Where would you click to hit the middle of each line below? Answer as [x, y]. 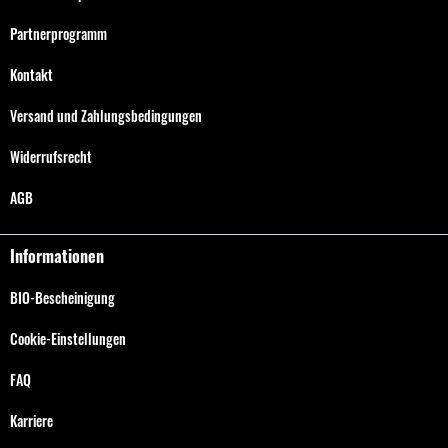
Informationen [57, 255]
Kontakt [31, 74]
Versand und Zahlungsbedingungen [106, 115]
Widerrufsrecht [51, 156]
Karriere [31, 420]
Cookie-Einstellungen [68, 338]
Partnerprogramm [58, 33]
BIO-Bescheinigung [62, 297]
